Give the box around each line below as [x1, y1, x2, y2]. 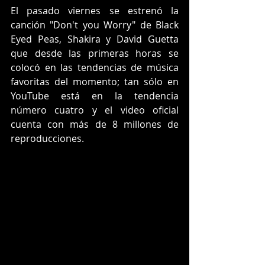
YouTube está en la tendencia [11, 89, 179, 102]
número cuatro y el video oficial [11, 103, 179, 117]
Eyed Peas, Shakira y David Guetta [11, 32, 179, 46]
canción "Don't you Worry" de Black [11, 18, 179, 31]
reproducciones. [11, 131, 86, 145]
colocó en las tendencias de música [11, 60, 179, 74]
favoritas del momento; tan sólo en [11, 75, 179, 88]
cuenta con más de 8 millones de [11, 117, 179, 131]
